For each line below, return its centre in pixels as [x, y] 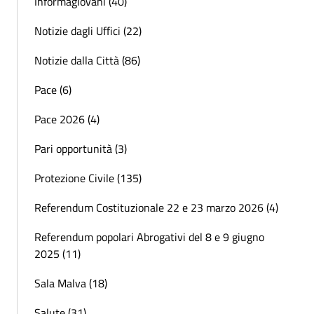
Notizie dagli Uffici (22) [88, 30]
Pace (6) [53, 89]
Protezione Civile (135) [88, 178]
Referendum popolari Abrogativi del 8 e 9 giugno [149, 237]
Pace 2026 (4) [67, 119]
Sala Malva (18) [71, 283]
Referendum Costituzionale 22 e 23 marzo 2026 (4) [156, 207]
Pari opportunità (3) [81, 148]
